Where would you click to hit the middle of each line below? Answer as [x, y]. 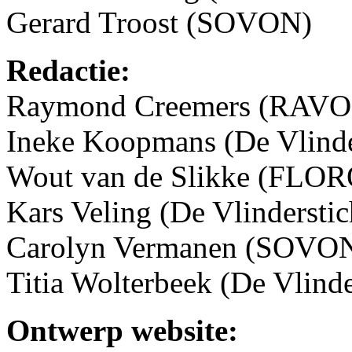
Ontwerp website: [122, 330]
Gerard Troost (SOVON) [159, 22]
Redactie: [68, 70]
